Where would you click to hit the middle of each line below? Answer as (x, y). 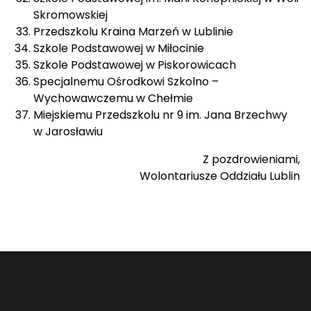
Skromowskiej (70, 15)
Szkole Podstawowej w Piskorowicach (135, 65)
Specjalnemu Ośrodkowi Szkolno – (126, 82)
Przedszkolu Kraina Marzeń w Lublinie (133, 32)
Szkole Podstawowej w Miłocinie (119, 48)
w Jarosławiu (68, 132)
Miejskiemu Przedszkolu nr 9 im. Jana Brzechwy (160, 115)
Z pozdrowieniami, (251, 159)
